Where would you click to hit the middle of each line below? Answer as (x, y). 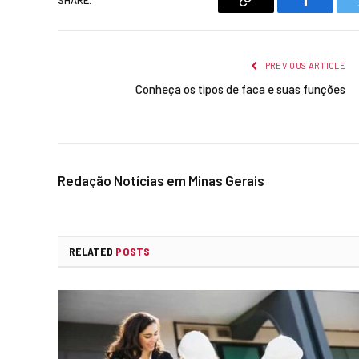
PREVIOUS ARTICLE (304, 66)
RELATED (93, 252)
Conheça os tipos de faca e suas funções (240, 89)
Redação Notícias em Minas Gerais (161, 181)
